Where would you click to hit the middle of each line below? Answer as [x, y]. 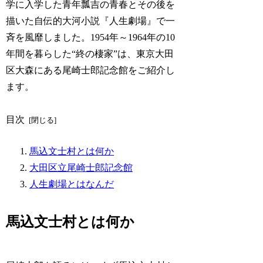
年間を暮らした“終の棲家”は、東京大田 [90, 53]
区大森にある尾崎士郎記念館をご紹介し [91, 70]
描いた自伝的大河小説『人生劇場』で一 [91, 21]
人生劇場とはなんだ [72, 184]
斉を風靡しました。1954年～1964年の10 [91, 37]
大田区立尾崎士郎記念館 [81, 168]
